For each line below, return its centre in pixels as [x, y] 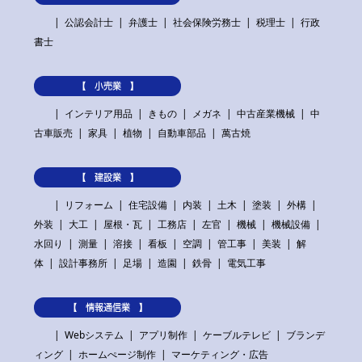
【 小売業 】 [107, 86]
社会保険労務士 [206, 23]
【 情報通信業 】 [107, 308]
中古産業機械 [265, 114]
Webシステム [94, 335]
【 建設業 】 [107, 178]
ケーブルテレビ [236, 335]
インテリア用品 [98, 114]
